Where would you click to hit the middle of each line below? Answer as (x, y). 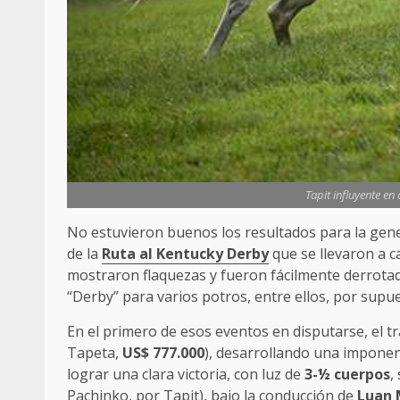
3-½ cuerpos (347, 375)
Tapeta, (95, 353)
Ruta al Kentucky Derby (185, 254)
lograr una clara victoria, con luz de (186, 375)
